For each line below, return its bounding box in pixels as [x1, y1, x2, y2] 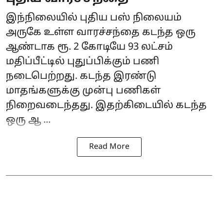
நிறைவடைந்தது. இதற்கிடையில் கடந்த [6, 99, 207, 111]
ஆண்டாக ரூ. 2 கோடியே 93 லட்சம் [6, 41, 173, 53]
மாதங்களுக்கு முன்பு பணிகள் [6, 85, 161, 97]
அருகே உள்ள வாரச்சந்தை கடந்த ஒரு [6, 26, 196, 38]
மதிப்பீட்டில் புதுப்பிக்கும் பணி [6, 55, 159, 68]
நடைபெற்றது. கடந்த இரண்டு [6, 70, 156, 82]
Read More [89, 142, 129, 152]
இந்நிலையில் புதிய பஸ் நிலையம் [6, 12, 182, 24]
